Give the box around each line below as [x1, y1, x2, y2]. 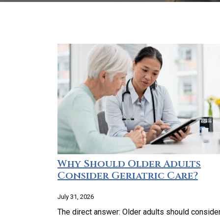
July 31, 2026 [57, 193, 94, 200]
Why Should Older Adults [57, 157, 201, 170]
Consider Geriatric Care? [57, 169, 198, 182]
